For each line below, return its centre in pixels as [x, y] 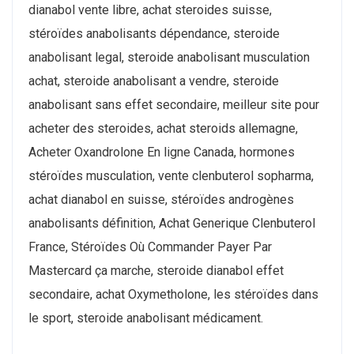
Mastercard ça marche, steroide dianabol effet [156, 271]
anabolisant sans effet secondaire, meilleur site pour [174, 105]
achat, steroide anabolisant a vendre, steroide [154, 81]
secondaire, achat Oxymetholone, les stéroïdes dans [173, 295]
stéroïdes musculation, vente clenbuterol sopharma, [171, 176]
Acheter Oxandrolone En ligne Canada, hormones [162, 153]
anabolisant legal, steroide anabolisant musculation [169, 58]
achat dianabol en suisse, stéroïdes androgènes [161, 200]
